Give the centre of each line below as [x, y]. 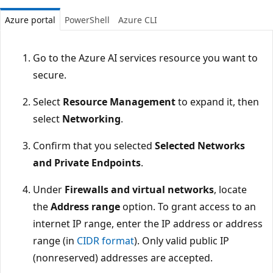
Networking [91, 119]
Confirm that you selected [94, 146]
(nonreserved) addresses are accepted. [123, 258]
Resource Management [119, 102]
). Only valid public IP [182, 241]
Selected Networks [200, 146]
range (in [55, 241]
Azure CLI [138, 20]
